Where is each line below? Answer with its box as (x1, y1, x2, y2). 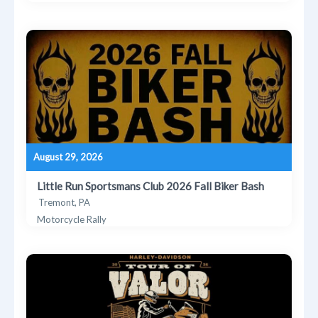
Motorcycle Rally (37, 213, 107, 225)
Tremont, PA (38, 196, 91, 208)
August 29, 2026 (33, 150, 104, 163)
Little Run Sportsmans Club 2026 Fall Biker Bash (37, 179, 265, 192)
